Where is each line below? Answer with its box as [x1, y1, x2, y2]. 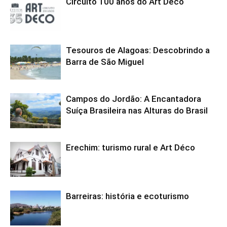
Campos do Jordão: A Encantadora [66, 93, 201, 104]
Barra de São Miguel [66, 56, 146, 67]
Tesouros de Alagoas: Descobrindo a [66, 45, 210, 55]
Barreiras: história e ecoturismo [66, 191, 189, 201]
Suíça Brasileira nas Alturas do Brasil [66, 105, 210, 116]
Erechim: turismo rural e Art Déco [66, 142, 195, 153]
